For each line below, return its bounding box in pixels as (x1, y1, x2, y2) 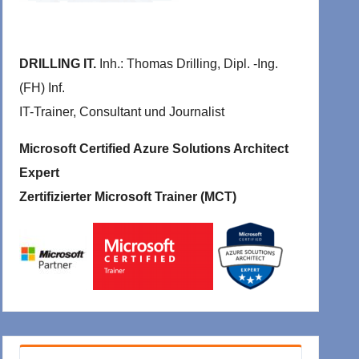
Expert (19, 166, 60, 180)
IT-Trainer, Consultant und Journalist (19, 105, 225, 119)
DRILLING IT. (19, 57, 100, 71)
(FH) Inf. (19, 81, 66, 95)
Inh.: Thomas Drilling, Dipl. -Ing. (99, 57, 279, 71)
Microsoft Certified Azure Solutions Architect (19, 142, 289, 156)
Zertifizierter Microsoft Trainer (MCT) (19, 190, 237, 204)
